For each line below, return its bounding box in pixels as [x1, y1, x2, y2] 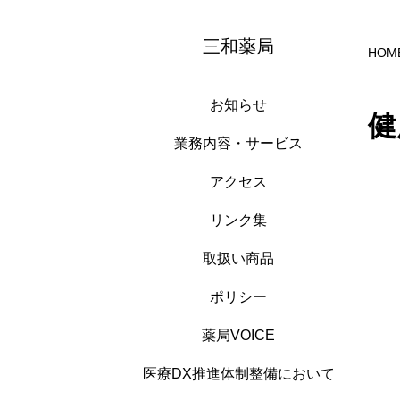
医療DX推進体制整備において [142, 366, 335, 381]
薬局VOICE [202, 328, 275, 343]
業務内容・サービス [174, 136, 303, 151]
